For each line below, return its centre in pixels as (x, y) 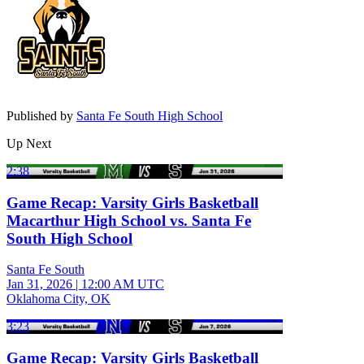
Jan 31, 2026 (39, 284)
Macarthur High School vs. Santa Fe (129, 220)
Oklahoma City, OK (58, 299)
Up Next (29, 143)
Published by (41, 115)
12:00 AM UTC (123, 284)
